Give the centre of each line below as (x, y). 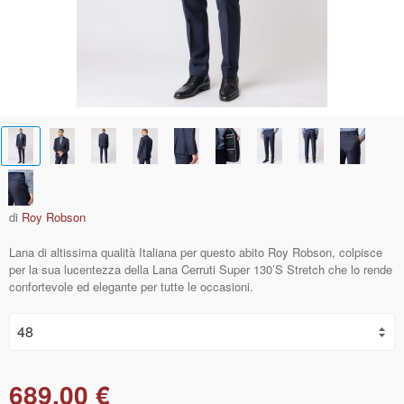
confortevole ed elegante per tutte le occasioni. (131, 286)
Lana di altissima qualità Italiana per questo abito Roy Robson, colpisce (196, 252)
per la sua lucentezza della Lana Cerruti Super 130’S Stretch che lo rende (201, 269)
